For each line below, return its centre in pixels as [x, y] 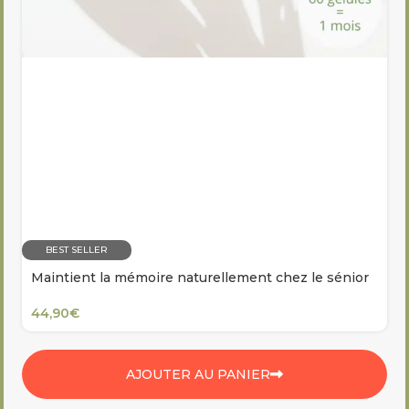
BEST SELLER [77, 250]
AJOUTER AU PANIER [198, 375]
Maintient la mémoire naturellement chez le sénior [200, 278]
